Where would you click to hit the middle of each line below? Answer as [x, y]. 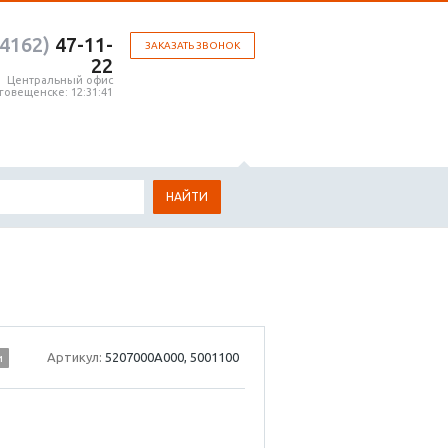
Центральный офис [60, 80]
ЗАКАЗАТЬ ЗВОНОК [192, 45]
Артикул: [76, 357]
